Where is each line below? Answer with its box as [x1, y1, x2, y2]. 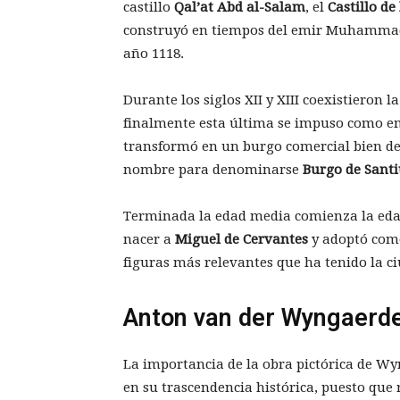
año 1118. [123, 46, 184, 62]
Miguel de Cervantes [175, 231, 308, 248]
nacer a [123, 231, 175, 248]
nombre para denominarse [123, 162, 303, 179]
